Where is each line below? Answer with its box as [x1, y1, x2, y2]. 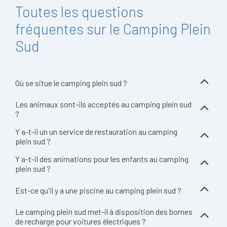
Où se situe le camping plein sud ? [15, 78, 127, 88]
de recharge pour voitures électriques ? [15, 216, 146, 226]
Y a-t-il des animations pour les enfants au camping [15, 154, 188, 164]
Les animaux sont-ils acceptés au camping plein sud [15, 99, 192, 109]
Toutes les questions [15, 3, 143, 20]
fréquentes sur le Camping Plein [15, 20, 211, 37]
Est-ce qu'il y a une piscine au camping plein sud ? [15, 185, 181, 195]
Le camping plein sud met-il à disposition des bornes [15, 207, 193, 216]
